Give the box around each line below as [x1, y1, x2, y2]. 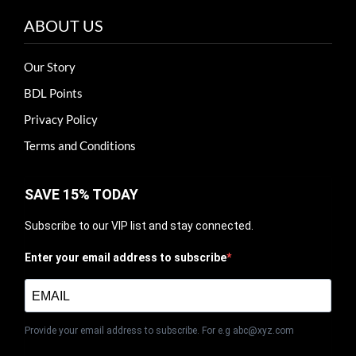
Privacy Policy [23, 112, 98, 127]
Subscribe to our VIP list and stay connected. [24, 219, 253, 233]
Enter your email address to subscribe [24, 251, 226, 265]
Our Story [23, 60, 75, 75]
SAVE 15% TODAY [24, 186, 138, 203]
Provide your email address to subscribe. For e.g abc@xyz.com [24, 325, 294, 337]
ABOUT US [23, 16, 103, 36]
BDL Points [23, 86, 83, 101]
